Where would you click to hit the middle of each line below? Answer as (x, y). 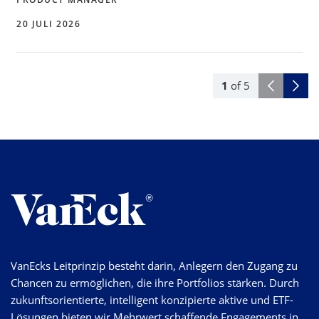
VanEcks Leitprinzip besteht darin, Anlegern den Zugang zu (154, 265)
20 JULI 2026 (48, 23)
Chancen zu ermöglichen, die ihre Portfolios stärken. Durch (155, 282)
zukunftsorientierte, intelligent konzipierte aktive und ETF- (152, 299)
